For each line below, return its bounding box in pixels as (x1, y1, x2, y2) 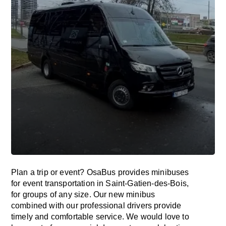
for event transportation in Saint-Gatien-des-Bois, (11, 179, 189, 188)
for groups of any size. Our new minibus (11, 190, 155, 199)
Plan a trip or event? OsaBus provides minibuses (11, 168, 189, 177)
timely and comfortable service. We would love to (11, 212, 189, 221)
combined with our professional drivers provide (11, 201, 182, 210)
